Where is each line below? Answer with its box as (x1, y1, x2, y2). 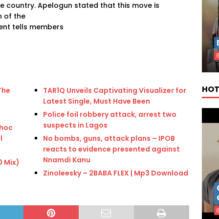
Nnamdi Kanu (43, 154, 91, 165)
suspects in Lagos (43, 120, 108, 130)
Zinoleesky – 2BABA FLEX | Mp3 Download (43, 168, 189, 178)
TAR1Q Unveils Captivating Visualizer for (43, 85, 187, 95)
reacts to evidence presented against (43, 144, 180, 154)
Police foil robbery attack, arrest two (43, 109, 177, 119)
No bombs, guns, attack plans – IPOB (43, 133, 175, 143)
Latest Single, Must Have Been (43, 96, 151, 106)
